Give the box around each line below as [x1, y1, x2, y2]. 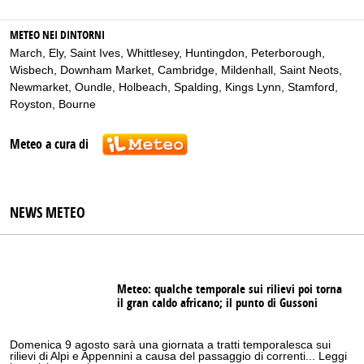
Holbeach [119, 80, 167, 93]
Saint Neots [279, 63, 339, 76]
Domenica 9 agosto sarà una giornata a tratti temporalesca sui [10, 338, 331, 352]
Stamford [288, 80, 335, 93]
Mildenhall [221, 63, 273, 76]
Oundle [75, 80, 112, 93]
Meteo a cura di [10, 136, 89, 153]
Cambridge [158, 63, 214, 76]
